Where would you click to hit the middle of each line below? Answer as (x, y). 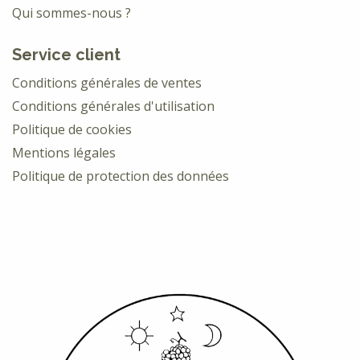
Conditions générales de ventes (108, 82)
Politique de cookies (72, 129)
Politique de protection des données (122, 176)
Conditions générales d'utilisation (113, 106)
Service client (66, 54)
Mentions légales (64, 152)
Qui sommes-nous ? (72, 12)
